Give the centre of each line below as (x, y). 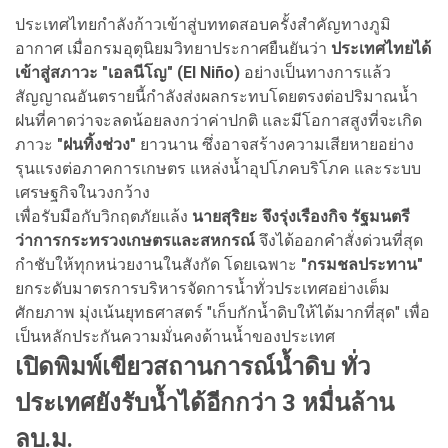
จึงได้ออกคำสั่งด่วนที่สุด (341, 240)
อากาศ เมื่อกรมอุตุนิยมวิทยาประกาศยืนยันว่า (173, 48)
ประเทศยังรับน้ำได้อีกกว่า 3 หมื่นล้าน (204, 402)
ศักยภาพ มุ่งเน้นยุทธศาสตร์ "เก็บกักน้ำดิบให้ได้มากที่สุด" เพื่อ (222, 312)
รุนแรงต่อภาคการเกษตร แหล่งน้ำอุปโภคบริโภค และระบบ (218, 168)
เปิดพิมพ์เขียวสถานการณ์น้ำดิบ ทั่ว (192, 366)
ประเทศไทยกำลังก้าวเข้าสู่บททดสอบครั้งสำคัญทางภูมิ (203, 24)
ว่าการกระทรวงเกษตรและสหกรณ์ (137, 240)
